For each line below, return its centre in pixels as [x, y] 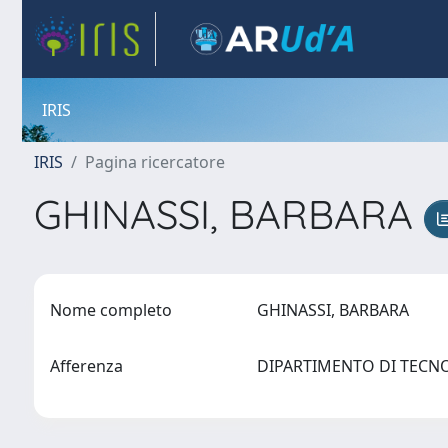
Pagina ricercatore [155, 162]
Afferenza [86, 366]
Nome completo [111, 310]
